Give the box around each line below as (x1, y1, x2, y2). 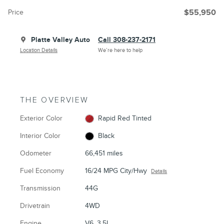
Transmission (20, 183, 60, 192)
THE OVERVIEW (20, 95, 89, 105)
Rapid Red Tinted (97, 113, 151, 122)
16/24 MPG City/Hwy (85, 166, 147, 175)
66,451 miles (85, 148, 123, 157)
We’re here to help (98, 46, 142, 53)
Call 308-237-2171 (98, 35, 155, 44)
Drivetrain (20, 201, 50, 210)
